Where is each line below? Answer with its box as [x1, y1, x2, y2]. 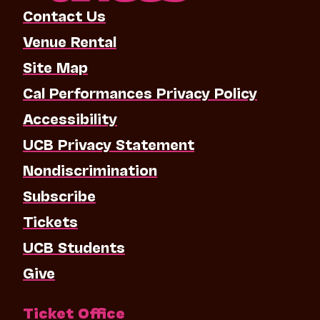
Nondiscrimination [22, 160, 157, 178]
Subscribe [22, 186, 96, 204]
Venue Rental [22, 31, 116, 49]
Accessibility [22, 109, 117, 126]
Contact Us [22, 6, 106, 24]
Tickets [22, 211, 78, 229]
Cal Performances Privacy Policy [22, 83, 257, 101]
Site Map [22, 57, 88, 75]
